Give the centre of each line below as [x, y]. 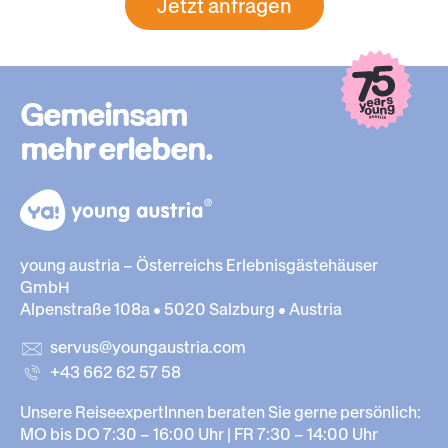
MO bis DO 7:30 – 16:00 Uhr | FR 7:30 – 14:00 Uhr [199, 434]
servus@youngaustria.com [148, 346]
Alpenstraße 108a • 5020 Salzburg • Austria [181, 308]
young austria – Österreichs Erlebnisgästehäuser [199, 264]
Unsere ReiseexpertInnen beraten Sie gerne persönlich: [220, 412]
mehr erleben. [116, 148]
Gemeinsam [103, 114]
